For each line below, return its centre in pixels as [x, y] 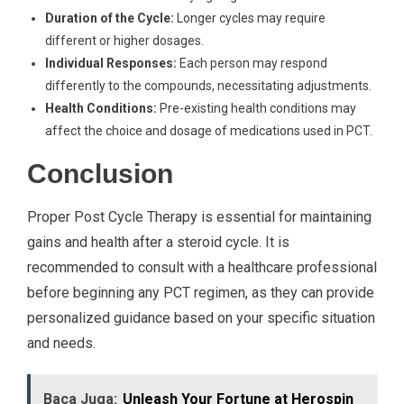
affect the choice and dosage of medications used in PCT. [209, 131]
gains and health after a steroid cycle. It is [158, 242]
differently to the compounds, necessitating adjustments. [208, 86]
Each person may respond [252, 63]
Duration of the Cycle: [110, 18]
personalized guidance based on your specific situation [201, 318]
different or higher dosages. [124, 41]
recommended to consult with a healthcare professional [202, 267]
